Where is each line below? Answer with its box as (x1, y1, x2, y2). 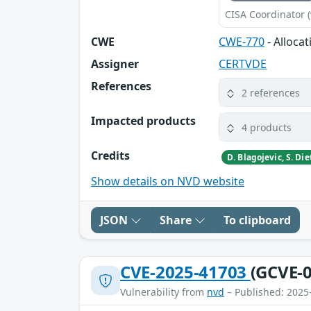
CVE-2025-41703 (120, 260, 251, 283)
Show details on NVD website (91, 173, 244, 189)
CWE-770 (219, 34, 265, 50)
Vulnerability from (120, 285, 207, 299)
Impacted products (91, 113, 196, 129)
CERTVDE (219, 56, 267, 72)
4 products (242, 120, 292, 134)
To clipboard (224, 212, 291, 228)
